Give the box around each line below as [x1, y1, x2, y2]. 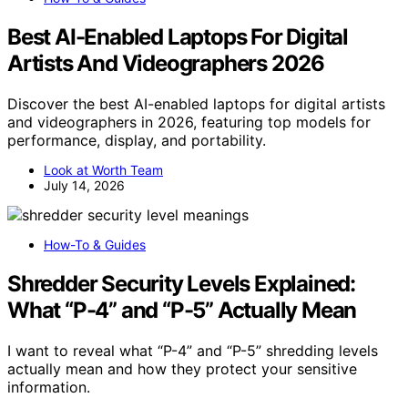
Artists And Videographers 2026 [7, 50, 324, 76]
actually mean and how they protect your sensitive [7, 359, 357, 378]
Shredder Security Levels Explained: [7, 270, 355, 297]
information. [7, 377, 90, 396]
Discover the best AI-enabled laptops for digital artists [7, 94, 385, 113]
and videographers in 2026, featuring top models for [7, 112, 371, 131]
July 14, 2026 [44, 177, 125, 193]
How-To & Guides [44, 236, 146, 252]
